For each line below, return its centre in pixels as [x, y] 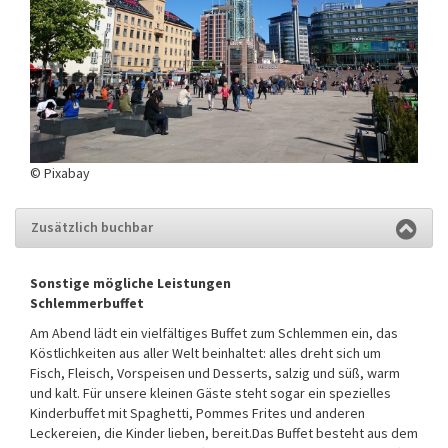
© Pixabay [60, 172]
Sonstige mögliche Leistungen [130, 282]
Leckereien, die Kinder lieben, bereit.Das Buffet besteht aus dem [224, 432]
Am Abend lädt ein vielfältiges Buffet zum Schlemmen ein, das [214, 332]
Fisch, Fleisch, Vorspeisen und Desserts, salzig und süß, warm [215, 372]
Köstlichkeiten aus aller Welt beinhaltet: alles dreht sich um [205, 352]
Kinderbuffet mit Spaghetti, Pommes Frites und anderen [197, 412]
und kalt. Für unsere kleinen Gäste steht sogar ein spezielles [210, 392]
